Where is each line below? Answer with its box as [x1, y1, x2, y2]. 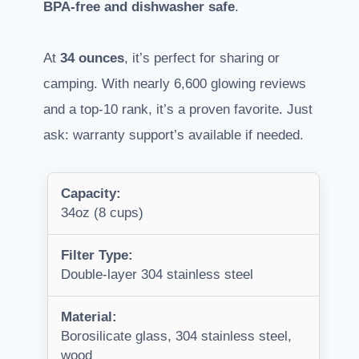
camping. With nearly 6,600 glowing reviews [43, 76, 306, 92]
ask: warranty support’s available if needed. [43, 127, 304, 143]
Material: [61, 309, 117, 325]
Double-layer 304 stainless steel [61, 267, 253, 283]
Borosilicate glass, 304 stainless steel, [61, 329, 292, 345]
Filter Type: [61, 248, 133, 264]
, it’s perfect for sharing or [124, 50, 280, 67]
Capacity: [61, 186, 121, 202]
